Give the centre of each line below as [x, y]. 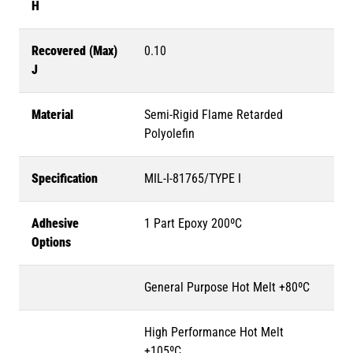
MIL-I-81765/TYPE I [193, 179]
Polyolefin [169, 134]
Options [51, 243]
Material [52, 115]
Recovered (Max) [74, 51]
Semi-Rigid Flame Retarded [214, 115]
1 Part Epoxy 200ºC [193, 224]
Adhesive [55, 224]
